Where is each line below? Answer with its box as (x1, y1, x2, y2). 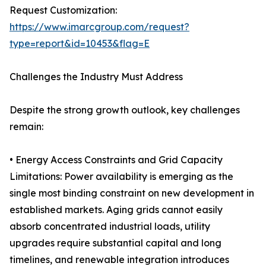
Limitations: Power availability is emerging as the (9, 170, 233, 183)
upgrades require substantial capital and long (9, 237, 221, 249)
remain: (9, 121, 43, 133)
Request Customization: (9, 4, 117, 17)
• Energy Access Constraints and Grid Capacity (9, 154, 223, 166)
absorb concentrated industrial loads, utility (9, 220, 210, 233)
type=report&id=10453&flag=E (9, 37, 150, 50)
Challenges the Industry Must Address (9, 71, 183, 83)
